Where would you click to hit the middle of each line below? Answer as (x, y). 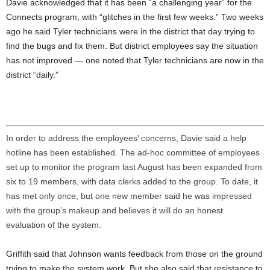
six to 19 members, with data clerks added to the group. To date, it (132, 181)
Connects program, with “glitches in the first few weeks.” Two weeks (135, 17)
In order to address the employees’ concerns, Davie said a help (126, 138)
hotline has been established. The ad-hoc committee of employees (133, 152)
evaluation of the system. (54, 224)
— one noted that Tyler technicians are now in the (169, 60)
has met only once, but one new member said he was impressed (129, 196)
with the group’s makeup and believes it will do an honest (115, 210)
